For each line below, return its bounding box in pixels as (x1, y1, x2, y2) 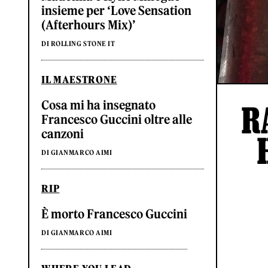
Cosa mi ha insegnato (41, 98, 156, 113)
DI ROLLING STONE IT (41, 39, 115, 48)
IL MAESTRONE (41, 74, 117, 86)
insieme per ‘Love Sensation (41, 3, 191, 19)
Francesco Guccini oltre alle (41, 112, 192, 127)
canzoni (41, 126, 84, 142)
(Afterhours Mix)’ (41, 17, 136, 33)
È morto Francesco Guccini (41, 206, 187, 222)
